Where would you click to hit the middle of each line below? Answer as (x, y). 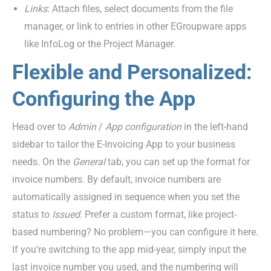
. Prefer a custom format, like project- (158, 214)
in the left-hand (215, 126)
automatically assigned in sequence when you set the (126, 197)
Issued (66, 214)
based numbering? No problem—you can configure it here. (135, 232)
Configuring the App (104, 98)
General (89, 162)
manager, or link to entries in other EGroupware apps (135, 26)
